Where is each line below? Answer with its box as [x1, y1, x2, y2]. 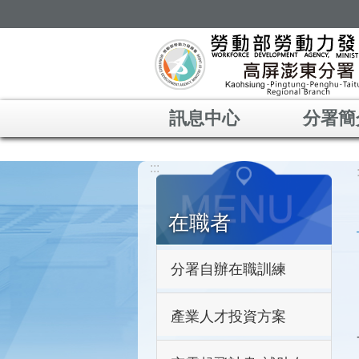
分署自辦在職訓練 [171, 261, 286, 277]
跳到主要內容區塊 [8, 9, 111, 22]
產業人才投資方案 [171, 309, 286, 325]
